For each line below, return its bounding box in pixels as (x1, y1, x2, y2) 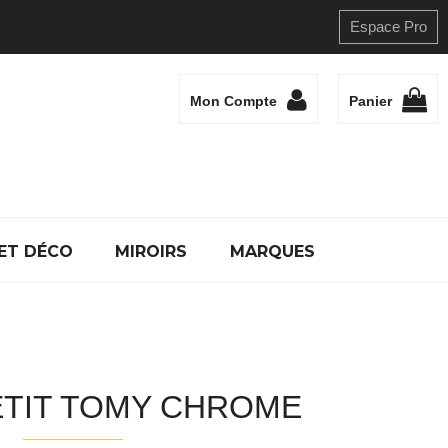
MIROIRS (115, 242, 188, 261)
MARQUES (230, 242, 315, 261)
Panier (349, 93, 392, 110)
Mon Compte (190, 93, 277, 110)
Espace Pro (350, 18, 427, 35)
